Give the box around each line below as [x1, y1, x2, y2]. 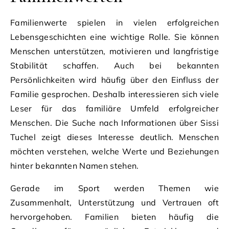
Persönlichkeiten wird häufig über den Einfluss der [10, 74, 219, 85]
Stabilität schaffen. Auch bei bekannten [10, 60, 219, 71]
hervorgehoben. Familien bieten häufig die [10, 211, 219, 222]
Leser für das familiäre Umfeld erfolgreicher [10, 103, 219, 113]
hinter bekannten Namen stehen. [10, 160, 139, 171]
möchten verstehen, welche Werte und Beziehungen [10, 146, 219, 156]
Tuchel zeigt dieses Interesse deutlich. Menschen [10, 131, 219, 142]
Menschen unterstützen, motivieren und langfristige [10, 45, 219, 56]
